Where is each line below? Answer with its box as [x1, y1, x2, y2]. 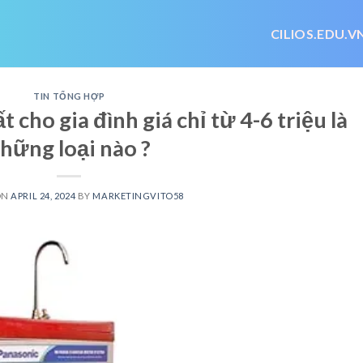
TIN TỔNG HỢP [33, 91, 105, 101]
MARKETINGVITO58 [92, 190, 184, 201]
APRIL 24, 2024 [11, 190, 76, 201]
